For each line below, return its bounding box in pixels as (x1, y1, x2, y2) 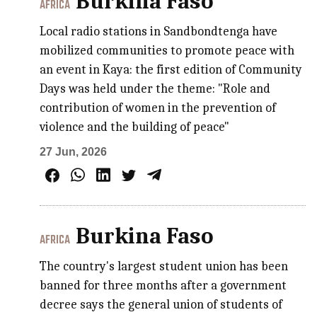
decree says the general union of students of (40, 297, 283, 313)
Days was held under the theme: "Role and (40, 81, 271, 96)
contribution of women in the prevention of (40, 100, 277, 115)
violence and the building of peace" (40, 119, 230, 134)
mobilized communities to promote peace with (40, 42, 295, 58)
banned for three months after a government (40, 278, 287, 294)
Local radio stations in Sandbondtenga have (40, 23, 278, 39)
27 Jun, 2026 (40, 145, 108, 158)
